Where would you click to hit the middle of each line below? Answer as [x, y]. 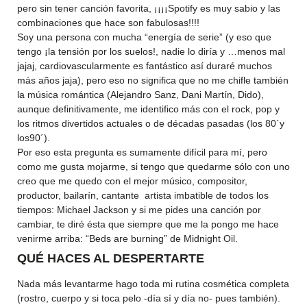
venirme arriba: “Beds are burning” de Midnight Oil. [127, 238]
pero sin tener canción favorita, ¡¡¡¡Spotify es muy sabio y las [149, 8]
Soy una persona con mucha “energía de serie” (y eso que [144, 37]
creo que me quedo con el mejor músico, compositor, [132, 181]
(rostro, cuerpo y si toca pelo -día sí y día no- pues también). [149, 298]
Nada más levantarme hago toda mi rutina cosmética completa [153, 284]
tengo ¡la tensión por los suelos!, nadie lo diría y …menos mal [151, 51]
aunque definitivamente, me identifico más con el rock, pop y [148, 109]
